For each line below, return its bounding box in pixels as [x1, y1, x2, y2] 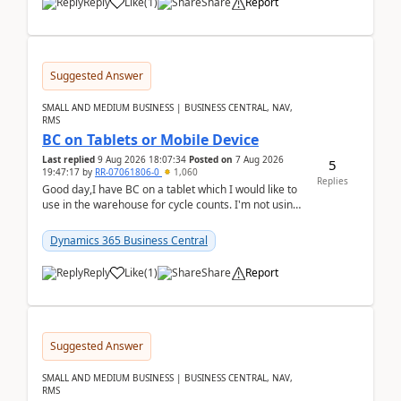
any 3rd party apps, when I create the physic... [42, 212, 269, 227]
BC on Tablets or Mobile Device [42, 130, 259, 149]
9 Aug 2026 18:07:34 [98, 153, 186, 166]
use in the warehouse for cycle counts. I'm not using [42, 197, 299, 212]
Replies [316, 174, 348, 187]
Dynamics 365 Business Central [50, 233, 208, 248]
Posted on [189, 153, 233, 166]
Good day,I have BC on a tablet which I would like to [42, 182, 297, 197]
